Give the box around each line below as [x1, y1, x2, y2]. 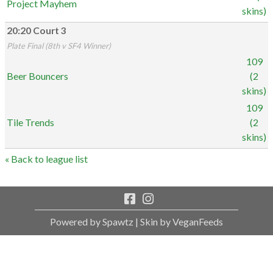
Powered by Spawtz [50, 216, 133, 227]
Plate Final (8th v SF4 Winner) [7, 41, 111, 51]
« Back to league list [5, 153, 88, 165]
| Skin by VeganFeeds [133, 216, 223, 227]
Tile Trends [7, 116, 54, 128]
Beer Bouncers [7, 70, 68, 82]
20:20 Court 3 [7, 25, 66, 36]
